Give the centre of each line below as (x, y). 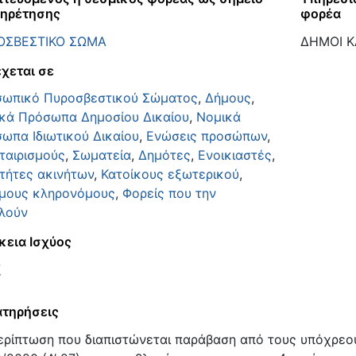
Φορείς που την (169, 193)
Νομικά (218, 117)
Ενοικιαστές (234, 155)
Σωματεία (101, 155)
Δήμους (228, 98)
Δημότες (164, 155)
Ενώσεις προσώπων (206, 136)
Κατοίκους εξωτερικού (170, 174)
